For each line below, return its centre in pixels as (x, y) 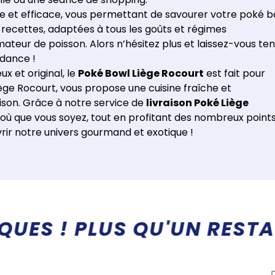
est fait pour (234, 73)
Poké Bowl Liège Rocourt (141, 73)
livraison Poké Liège (197, 103)
